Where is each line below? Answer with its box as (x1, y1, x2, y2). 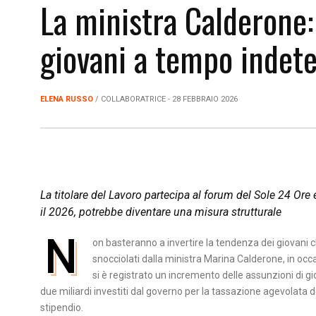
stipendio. (40, 302, 83, 314)
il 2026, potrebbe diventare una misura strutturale (40, 205, 281, 219)
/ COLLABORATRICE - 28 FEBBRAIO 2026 (93, 95, 238, 104)
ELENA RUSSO (40, 95, 93, 104)
